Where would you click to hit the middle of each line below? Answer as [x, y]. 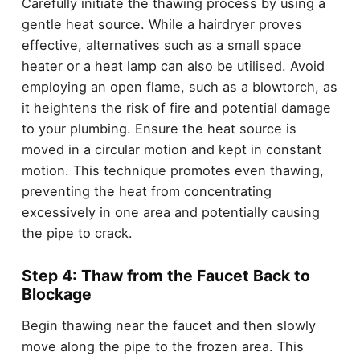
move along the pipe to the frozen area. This [162, 347]
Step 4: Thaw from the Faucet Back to [166, 275]
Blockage [56, 294]
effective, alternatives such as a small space [161, 45]
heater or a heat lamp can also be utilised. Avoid [173, 65]
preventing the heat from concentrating [146, 191]
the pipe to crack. [77, 233]
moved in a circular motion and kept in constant [171, 149]
